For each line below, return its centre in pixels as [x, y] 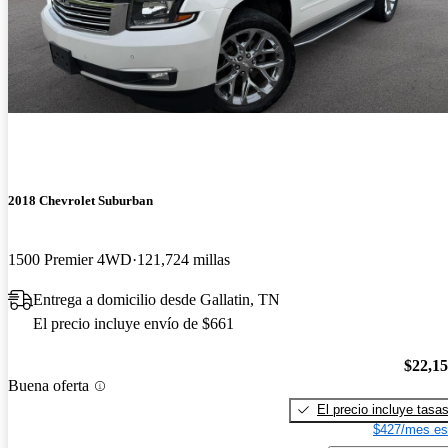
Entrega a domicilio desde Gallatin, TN [156, 300]
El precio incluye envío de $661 [133, 324]
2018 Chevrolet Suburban [80, 201]
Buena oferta [48, 386]
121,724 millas [183, 260]
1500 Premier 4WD [70, 260]
